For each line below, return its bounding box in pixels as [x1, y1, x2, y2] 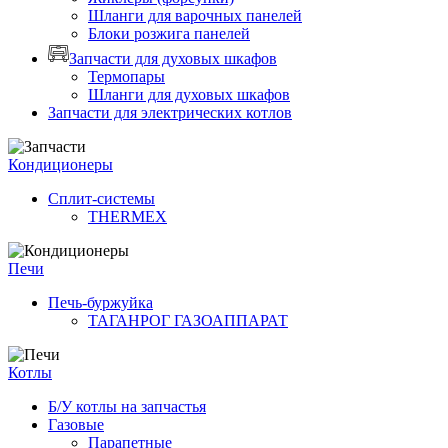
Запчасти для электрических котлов [48, 104, 292, 122]
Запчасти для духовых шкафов [69, 50, 277, 68]
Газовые [48, 416, 104, 434]
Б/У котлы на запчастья [48, 398, 206, 416]
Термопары [88, 68, 165, 86]
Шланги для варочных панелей [88, 7, 302, 25]
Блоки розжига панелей [88, 25, 250, 43]
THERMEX [88, 208, 167, 226]
